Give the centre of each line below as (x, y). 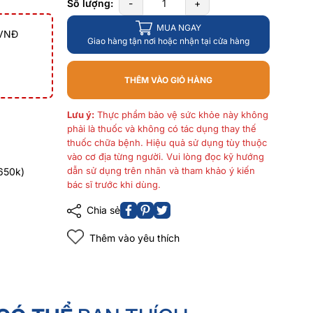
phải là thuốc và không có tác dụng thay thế (161, 129)
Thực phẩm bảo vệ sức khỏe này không (181, 115)
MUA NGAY (179, 28)
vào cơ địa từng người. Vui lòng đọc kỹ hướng (165, 156)
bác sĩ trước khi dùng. (114, 184)
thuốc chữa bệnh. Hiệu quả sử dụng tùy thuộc (167, 143)
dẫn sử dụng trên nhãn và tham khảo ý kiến (161, 170)
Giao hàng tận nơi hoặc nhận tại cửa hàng (168, 41)
